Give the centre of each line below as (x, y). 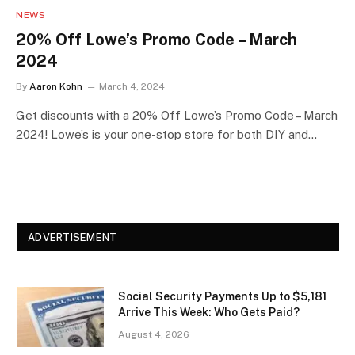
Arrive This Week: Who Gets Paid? (209, 312)
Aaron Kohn (56, 86)
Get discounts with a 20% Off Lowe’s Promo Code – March (177, 115)
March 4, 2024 (132, 86)
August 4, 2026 (154, 334)
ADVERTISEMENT (73, 237)
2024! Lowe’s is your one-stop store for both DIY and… (166, 134)
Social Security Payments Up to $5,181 (222, 296)
